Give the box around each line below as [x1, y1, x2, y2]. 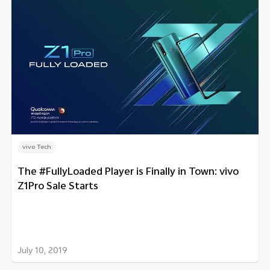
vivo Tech [22, 142, 51, 153]
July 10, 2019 [17, 243, 67, 259]
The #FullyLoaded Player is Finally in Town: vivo [17, 163, 239, 181]
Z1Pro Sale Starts [17, 178, 98, 196]
